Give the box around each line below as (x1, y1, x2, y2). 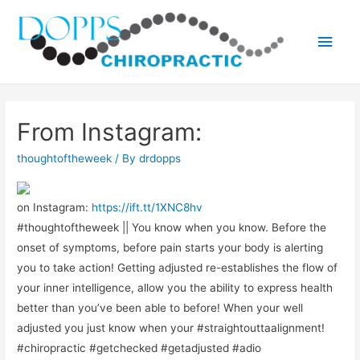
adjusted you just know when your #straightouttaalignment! (17, 321, 325, 334)
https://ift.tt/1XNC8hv (92, 200, 203, 214)
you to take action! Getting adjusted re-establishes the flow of (17, 260, 338, 274)
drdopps (139, 152, 182, 166)
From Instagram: (17, 117, 202, 147)
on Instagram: (17, 200, 92, 214)
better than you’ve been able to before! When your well (17, 301, 304, 314)
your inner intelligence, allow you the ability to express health (17, 280, 333, 294)
